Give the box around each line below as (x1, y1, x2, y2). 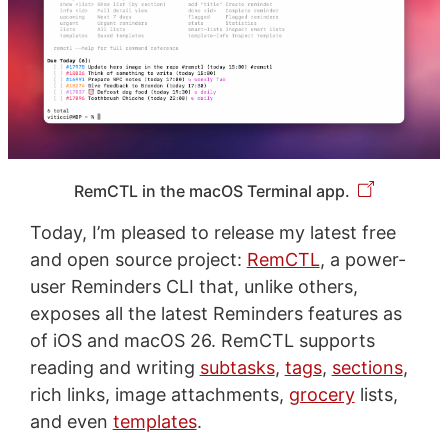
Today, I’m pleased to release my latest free (29, 221, 396, 243)
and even (29, 410, 113, 432)
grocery (288, 383, 355, 405)
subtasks (199, 356, 275, 378)
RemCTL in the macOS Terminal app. (73, 180, 350, 201)
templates (112, 410, 197, 432)
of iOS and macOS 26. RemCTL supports (29, 329, 375, 351)
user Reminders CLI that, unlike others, (29, 275, 358, 297)
